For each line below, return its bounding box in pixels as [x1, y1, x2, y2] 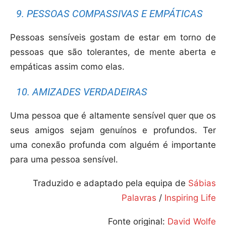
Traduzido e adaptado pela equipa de [33, 178, 188, 189]
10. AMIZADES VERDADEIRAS [16, 86, 148, 98]
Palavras [122, 193, 156, 203]
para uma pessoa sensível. [10, 154, 118, 165]
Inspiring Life [164, 193, 216, 203]
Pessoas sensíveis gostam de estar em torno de [10, 32, 216, 43]
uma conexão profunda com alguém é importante [10, 140, 216, 150]
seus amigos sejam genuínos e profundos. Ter [10, 125, 216, 136]
